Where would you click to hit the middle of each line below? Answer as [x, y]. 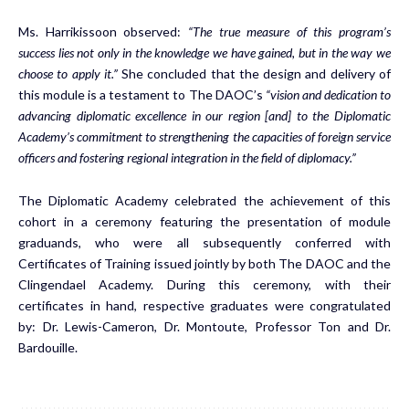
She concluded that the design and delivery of [257, 73]
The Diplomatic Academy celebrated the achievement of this [204, 200]
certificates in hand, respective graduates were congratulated [204, 305]
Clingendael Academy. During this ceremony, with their [204, 284]
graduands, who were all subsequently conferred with [204, 242]
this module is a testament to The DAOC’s [141, 94]
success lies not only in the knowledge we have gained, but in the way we [204, 52]
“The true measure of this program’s [289, 31]
